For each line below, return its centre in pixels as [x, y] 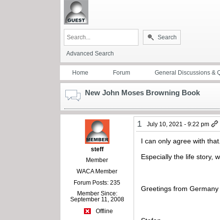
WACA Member [97, 171]
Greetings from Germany [180, 188]
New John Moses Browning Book [142, 92]
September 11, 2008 [97, 199]
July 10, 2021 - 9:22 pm [178, 124]
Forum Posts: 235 [97, 182]
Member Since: [97, 193]
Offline [103, 211]
